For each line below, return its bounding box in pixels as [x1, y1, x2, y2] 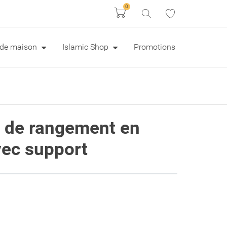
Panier [125, 8, 145, 16]
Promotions [133, 42, 175, 52]
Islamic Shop [62, 42, 110, 52]
